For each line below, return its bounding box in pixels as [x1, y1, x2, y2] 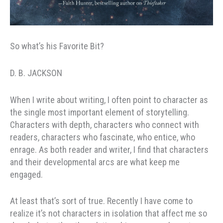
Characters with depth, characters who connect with [10, 119, 199, 130]
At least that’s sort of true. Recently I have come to [10, 196, 193, 207]
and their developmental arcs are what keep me [10, 156, 180, 167]
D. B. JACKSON [10, 67, 62, 78]
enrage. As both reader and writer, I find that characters [10, 144, 209, 155]
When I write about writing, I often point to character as [10, 94, 208, 105]
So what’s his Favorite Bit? [10, 41, 104, 52]
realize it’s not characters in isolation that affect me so [10, 208, 207, 219]
